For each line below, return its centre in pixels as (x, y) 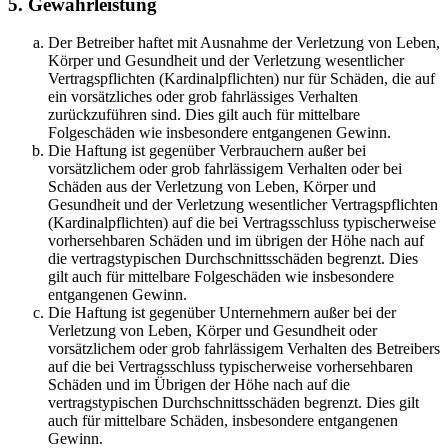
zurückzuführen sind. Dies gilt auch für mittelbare (204, 115)
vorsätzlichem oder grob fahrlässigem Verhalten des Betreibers (244, 349)
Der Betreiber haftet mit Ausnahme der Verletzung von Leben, (244, 43)
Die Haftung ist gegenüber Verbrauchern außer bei (207, 151)
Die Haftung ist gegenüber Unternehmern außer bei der (222, 313)
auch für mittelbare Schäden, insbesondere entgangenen (223, 421)
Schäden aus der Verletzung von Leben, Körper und (212, 187)
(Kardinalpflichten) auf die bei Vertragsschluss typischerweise (242, 223)
